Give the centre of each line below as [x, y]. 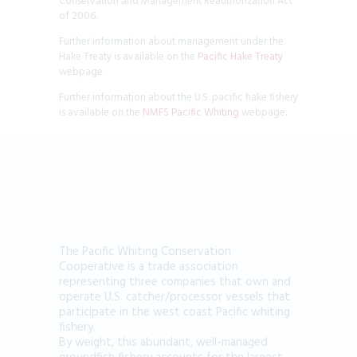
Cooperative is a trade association [149, 267]
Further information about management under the [171, 41]
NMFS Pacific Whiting [191, 112]
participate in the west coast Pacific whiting [175, 312]
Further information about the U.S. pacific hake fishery [178, 97]
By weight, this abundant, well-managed [163, 342]
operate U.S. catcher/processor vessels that [175, 297]
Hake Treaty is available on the [128, 57]
